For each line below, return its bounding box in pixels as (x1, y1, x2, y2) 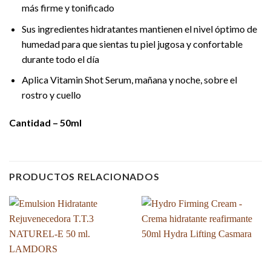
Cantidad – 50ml (9, 117, 82, 129)
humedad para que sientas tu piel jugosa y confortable (21, 38, 243, 50)
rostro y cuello (21, 89, 81, 101)
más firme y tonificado (21, 2, 114, 14)
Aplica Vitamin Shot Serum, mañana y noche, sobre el (21, 74, 237, 86)
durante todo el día (21, 53, 99, 65)
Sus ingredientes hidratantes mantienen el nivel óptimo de (21, 22, 257, 34)
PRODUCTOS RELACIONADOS (9, 170, 160, 182)
